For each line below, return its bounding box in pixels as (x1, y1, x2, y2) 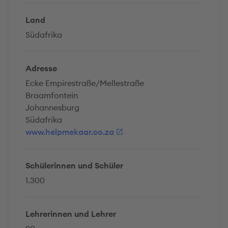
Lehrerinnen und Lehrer (25, 209, 116, 219)
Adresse (25, 63, 57, 73)
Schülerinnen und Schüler (25, 160, 123, 170)
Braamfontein (25, 90, 78, 100)
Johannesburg (25, 102, 79, 112)
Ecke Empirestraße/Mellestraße (25, 78, 144, 88)
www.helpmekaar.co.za (25, 127, 114, 137)
